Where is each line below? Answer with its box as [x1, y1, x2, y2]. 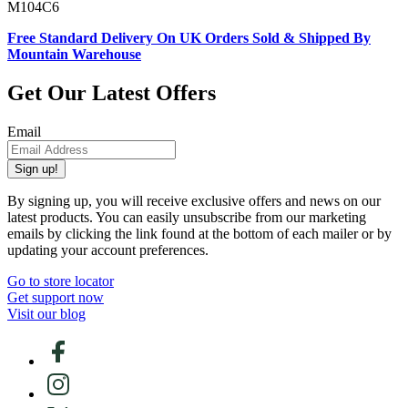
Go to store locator [7, 273, 114, 289]
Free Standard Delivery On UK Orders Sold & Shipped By [7, 30, 371, 46]
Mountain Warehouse [7, 46, 141, 63]
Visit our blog [7, 306, 86, 321]
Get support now [7, 290, 104, 305]
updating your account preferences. [7, 242, 209, 258]
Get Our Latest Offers [7, 81, 216, 106]
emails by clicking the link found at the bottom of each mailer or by [7, 226, 392, 241]
